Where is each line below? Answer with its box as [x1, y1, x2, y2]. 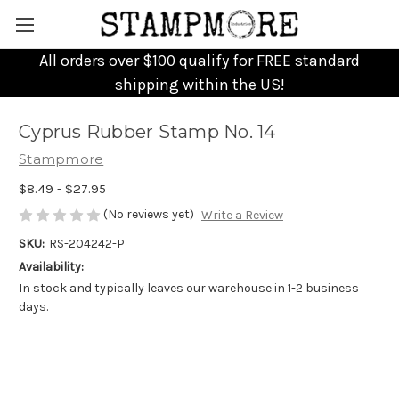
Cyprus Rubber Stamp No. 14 [19, 121, 276, 143]
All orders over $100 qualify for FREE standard [39, 51, 360, 70]
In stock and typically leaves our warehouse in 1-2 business [19, 281, 359, 297]
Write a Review [200, 208, 283, 224]
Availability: [19, 259, 84, 275]
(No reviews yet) [103, 206, 194, 222]
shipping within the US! [114, 75, 285, 94]
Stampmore [19, 151, 104, 167]
